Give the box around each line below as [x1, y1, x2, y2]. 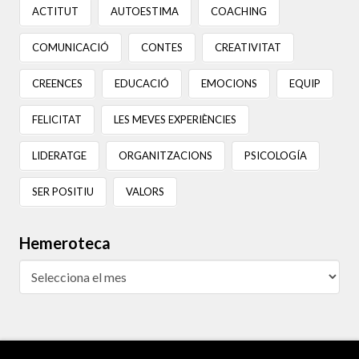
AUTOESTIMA [110, 5, 179, 18]
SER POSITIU [32, 185, 94, 198]
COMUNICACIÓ [32, 41, 109, 54]
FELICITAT [32, 113, 82, 127]
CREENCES [32, 77, 83, 91]
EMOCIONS [200, 77, 257, 91]
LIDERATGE [32, 149, 87, 163]
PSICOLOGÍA [244, 149, 307, 163]
